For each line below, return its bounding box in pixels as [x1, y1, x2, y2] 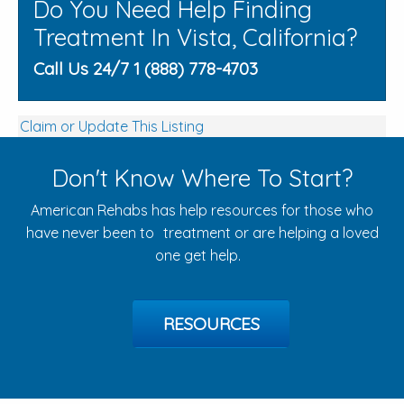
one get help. [154, 246, 250, 265]
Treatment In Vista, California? [33, 23, 357, 53]
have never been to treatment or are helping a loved [25, 224, 379, 243]
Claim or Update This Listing [20, 117, 204, 136]
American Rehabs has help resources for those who [31, 201, 373, 220]
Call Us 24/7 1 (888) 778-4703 [33, 58, 258, 80]
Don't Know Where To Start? [51, 163, 353, 194]
